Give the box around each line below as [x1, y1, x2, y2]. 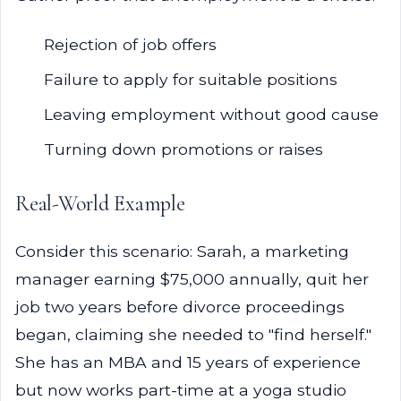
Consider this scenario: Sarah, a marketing [15, 242, 349, 260]
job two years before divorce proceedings [15, 297, 345, 316]
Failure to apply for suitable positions [44, 70, 337, 89]
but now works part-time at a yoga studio [15, 380, 346, 399]
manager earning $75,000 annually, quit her [15, 269, 369, 288]
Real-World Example [15, 191, 185, 217]
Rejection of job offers [44, 35, 217, 54]
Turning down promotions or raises [44, 140, 323, 158]
